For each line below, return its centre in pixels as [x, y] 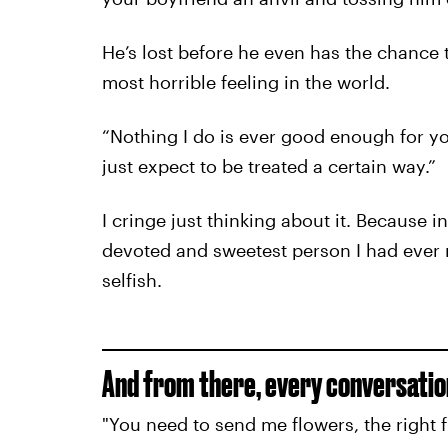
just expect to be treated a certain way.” [268, 166]
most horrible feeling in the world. [245, 82]
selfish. [131, 280]
